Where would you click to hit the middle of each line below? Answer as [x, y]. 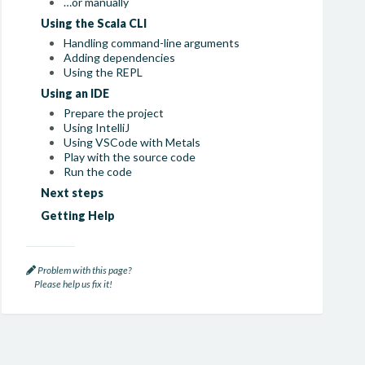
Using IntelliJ [97, 128]
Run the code [98, 172]
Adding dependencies [120, 57]
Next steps [73, 193]
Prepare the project [114, 113]
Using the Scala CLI [94, 23]
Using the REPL [103, 72]
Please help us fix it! [70, 284]
